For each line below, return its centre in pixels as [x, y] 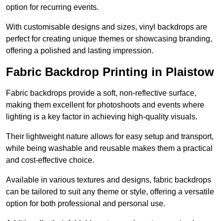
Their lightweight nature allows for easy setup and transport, [110, 137]
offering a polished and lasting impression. [80, 51]
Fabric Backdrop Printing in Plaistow [110, 72]
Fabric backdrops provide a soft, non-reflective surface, [101, 93]
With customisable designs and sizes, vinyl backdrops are [107, 27]
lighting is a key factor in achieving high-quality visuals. [102, 117]
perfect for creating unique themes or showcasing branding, [109, 39]
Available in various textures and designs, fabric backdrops [109, 180]
